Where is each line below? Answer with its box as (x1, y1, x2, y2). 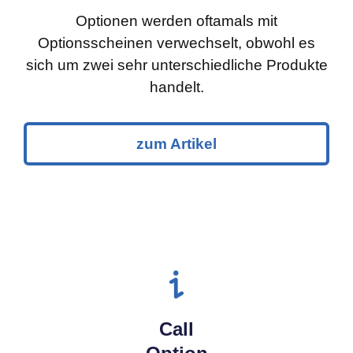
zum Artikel (136, 136, 217, 153)
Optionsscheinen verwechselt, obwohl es (38, 35, 315, 52)
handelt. (149, 79, 204, 96)
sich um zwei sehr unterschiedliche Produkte (25, 57, 328, 74)
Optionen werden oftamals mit (76, 13, 277, 30)
